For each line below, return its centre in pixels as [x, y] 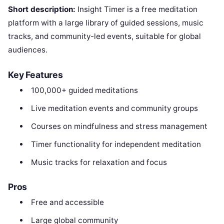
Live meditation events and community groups [114, 108]
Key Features [35, 74]
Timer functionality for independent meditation [116, 144]
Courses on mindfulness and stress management [119, 126]
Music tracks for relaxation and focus [99, 162]
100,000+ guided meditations [84, 90]
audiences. [28, 49]
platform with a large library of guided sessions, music [106, 22]
